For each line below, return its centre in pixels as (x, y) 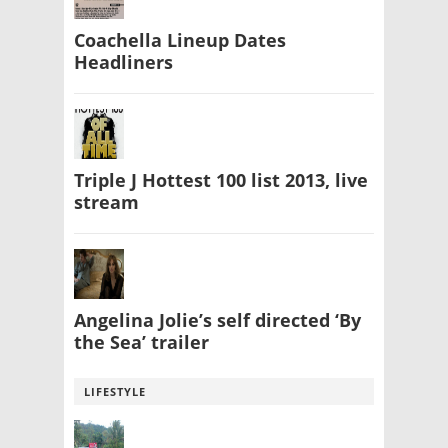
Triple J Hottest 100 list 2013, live (221, 180)
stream (106, 202)
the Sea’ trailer (141, 342)
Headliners (123, 62)
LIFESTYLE (115, 392)
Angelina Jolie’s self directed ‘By (217, 320)
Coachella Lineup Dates (180, 40)
